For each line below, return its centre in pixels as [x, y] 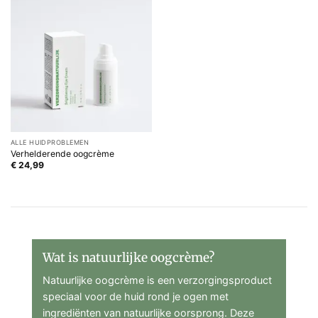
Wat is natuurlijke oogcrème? [128, 258]
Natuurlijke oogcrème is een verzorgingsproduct [157, 280]
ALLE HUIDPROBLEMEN [50, 142]
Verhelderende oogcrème [62, 154]
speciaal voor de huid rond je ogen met [136, 296]
